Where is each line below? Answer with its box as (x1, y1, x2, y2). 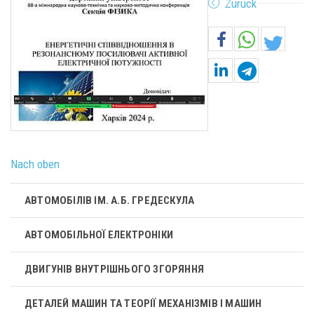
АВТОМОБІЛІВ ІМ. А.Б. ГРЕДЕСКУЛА (25, 193, 195, 207)
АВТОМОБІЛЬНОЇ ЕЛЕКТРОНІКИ (25, 228, 173, 241)
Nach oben (11, 157, 60, 172)
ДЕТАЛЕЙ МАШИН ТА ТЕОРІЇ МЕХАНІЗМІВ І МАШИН (25, 296, 262, 310)
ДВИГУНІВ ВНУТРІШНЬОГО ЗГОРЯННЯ (25, 262, 204, 275)
